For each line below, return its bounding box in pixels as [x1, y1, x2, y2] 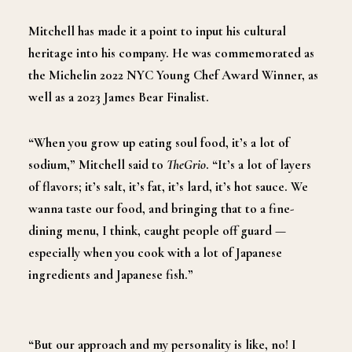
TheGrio [167, 156, 206, 173]
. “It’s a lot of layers [206, 156, 311, 173]
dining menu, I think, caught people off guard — [28, 222, 286, 239]
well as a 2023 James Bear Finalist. [28, 88, 209, 105]
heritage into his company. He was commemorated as [28, 44, 314, 61]
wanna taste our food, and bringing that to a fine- [28, 200, 294, 217]
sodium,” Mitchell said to [28, 156, 167, 173]
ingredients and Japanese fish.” [28, 266, 193, 283]
